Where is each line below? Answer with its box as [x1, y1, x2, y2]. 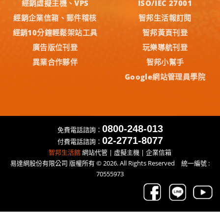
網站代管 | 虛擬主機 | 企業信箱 [81, 148, 171, 157]
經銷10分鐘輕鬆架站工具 [12, 27, 98, 38]
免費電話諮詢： [57, 125, 102, 135]
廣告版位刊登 [32, 42, 78, 53]
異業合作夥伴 [32, 57, 78, 67]
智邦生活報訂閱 [138, 13, 192, 23]
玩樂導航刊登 [142, 42, 188, 53]
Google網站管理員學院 [124, 72, 206, 82]
